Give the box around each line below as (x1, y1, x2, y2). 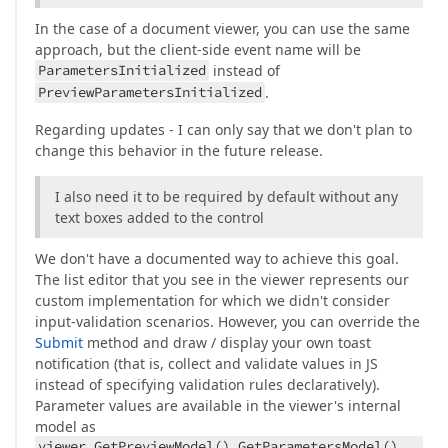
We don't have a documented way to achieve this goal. (35, 249, 399, 269)
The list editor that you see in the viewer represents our (35, 270, 409, 290)
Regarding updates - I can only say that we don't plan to (35, 120, 412, 140)
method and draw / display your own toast (83, 333, 371, 353)
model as (35, 417, 96, 437)
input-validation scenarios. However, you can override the (35, 312, 420, 332)
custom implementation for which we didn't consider (35, 291, 390, 311)
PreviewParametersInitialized (38, 83, 262, 102)
